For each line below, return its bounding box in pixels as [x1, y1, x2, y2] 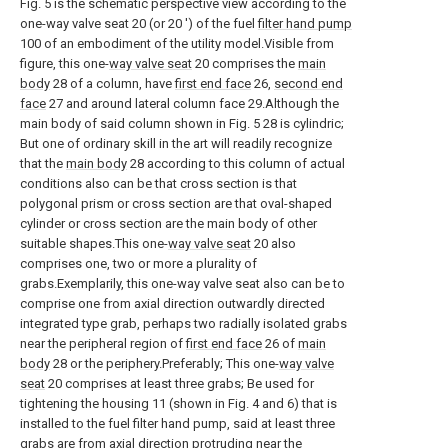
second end [274, 76, 343, 91]
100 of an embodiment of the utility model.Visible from [20, 36, 334, 51]
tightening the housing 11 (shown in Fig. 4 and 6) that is [20, 396, 337, 411]
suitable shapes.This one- [20, 236, 168, 251]
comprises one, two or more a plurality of [20, 256, 257, 271]
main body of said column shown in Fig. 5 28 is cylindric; [20, 116, 344, 131]
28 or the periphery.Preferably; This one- [50, 356, 279, 371]
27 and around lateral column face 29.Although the [46, 96, 339, 111]
